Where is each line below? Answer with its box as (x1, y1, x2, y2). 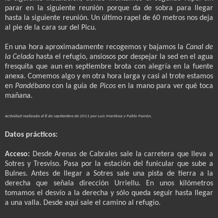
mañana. (5, 92, 33, 100)
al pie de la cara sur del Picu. (5, 24, 96, 32)
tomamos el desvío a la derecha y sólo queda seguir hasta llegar (5, 189, 213, 198)
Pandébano (15, 82, 53, 91)
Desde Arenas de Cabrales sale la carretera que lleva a (32, 150, 214, 159)
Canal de (185, 43, 214, 52)
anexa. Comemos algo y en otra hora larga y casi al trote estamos (5, 73, 213, 81)
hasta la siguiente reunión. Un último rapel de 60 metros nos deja (5, 14, 213, 22)
